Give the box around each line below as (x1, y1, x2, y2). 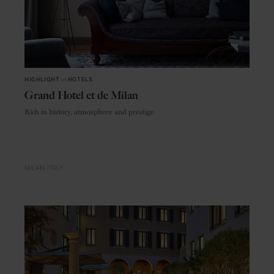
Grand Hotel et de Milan (24, 89, 138, 103)
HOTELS (67, 76, 93, 83)
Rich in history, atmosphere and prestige (24, 106, 154, 117)
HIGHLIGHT (24, 76, 60, 83)
